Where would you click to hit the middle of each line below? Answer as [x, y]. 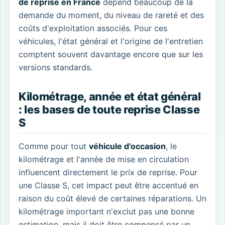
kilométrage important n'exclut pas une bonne [106, 212]
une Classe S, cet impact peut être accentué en [108, 186]
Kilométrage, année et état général [110, 97]
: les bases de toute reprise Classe [109, 110]
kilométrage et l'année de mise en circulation [104, 159]
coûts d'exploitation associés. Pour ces [93, 28]
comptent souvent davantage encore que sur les [111, 54]
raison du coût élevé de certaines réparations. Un [113, 199]
